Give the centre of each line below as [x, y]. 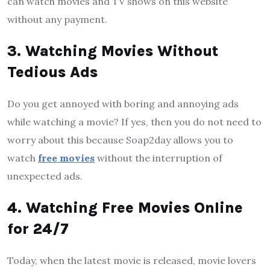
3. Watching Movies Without [113, 51]
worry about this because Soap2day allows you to [120, 140]
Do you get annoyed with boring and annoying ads [123, 103]
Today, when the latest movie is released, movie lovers [132, 260]
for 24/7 [40, 228]
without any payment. [57, 19]
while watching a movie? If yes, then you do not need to [134, 121]
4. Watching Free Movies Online [125, 207]
